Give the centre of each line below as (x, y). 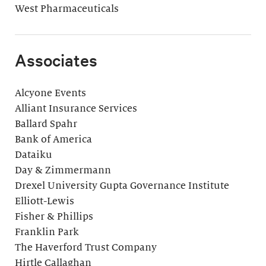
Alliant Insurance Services (76, 109)
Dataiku (34, 155)
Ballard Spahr (46, 124)
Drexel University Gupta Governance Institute (122, 186)
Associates (56, 60)
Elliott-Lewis (45, 202)
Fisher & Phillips (54, 217)
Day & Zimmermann (63, 171)
